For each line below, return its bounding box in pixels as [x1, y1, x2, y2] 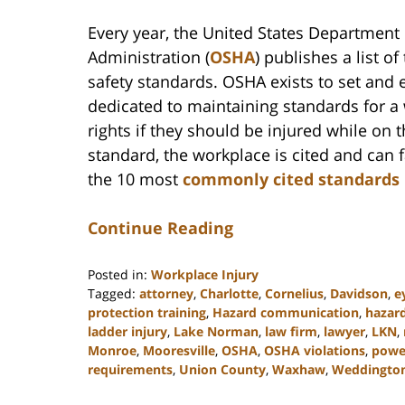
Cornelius [265, 284, 324, 302]
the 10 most [88, 167, 183, 190]
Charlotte [200, 284, 259, 302]
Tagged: [88, 284, 136, 302]
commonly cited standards [183, 167, 400, 190]
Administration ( [88, 45, 210, 68]
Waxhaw [272, 360, 325, 378]
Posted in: [88, 265, 147, 283]
